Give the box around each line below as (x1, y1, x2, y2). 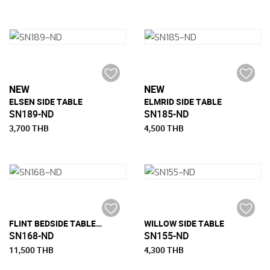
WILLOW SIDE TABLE (144, 218, 224, 230)
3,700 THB (9, 122, 49, 134)
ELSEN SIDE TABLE (9, 96, 83, 108)
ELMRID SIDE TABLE (144, 96, 222, 108)
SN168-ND (9, 229, 54, 243)
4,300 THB (144, 244, 184, 256)
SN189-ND (9, 107, 54, 121)
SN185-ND (144, 107, 189, 121)
